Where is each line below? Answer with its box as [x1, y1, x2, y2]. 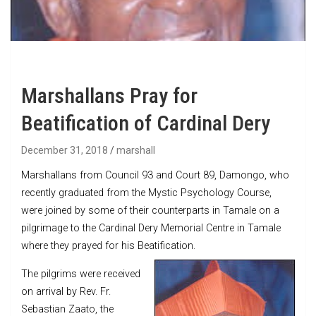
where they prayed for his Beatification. [21, 239, 195, 252]
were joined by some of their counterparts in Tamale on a [21, 204, 279, 217]
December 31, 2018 [21, 144, 108, 156]
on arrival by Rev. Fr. [21, 285, 111, 298]
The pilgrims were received [21, 267, 140, 280]
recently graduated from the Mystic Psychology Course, [21, 186, 272, 199]
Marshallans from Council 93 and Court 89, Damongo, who [21, 169, 289, 181]
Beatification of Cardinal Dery [21, 110, 270, 135]
